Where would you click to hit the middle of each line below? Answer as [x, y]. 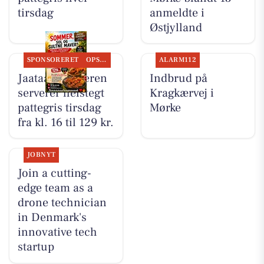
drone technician [62, 202]
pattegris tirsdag [59, 108]
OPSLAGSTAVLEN [103, 60]
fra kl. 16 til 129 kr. [65, 122]
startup [36, 247]
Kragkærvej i [181, 93]
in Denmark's [52, 217]
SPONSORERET [53, 60]
